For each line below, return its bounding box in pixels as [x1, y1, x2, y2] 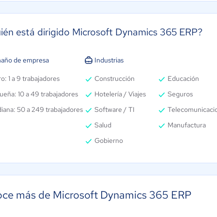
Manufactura [168, 121, 206, 129]
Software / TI [94, 105, 135, 114]
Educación [168, 74, 199, 83]
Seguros [168, 90, 193, 98]
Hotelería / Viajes [94, 90, 146, 98]
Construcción [94, 74, 135, 83]
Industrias [94, 55, 124, 64]
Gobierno [94, 136, 123, 145]
